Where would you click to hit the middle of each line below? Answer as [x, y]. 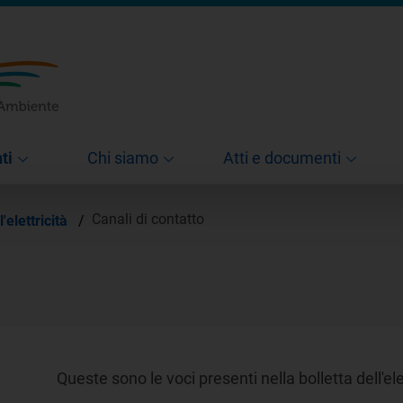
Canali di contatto [148, 219]
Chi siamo [123, 157]
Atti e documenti [282, 157]
